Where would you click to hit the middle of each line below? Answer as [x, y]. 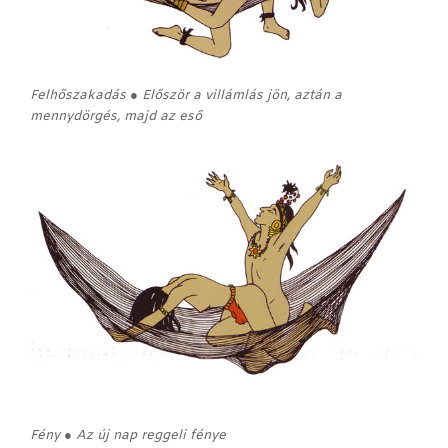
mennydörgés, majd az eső [116, 117]
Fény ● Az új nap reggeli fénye [128, 435]
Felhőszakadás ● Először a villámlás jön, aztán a [186, 96]
